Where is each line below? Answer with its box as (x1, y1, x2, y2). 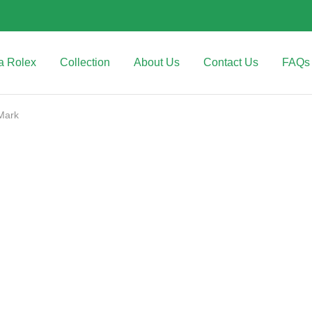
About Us (134, 56, 180, 68)
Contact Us (203, 56, 258, 68)
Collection (60, 56, 110, 68)
